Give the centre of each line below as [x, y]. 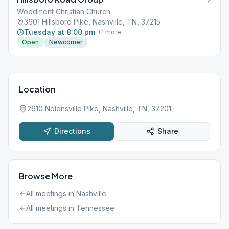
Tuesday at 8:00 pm [60, 32]
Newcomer [66, 42]
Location [37, 89]
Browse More [46, 176]
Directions [72, 131]
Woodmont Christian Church [64, 12]
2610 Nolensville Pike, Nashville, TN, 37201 [99, 109]
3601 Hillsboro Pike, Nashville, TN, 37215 [92, 22]
